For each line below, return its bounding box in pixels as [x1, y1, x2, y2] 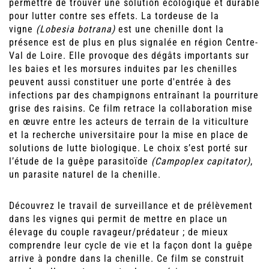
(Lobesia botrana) [36, 23, 115, 35]
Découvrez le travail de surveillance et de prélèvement [9, 200, 253, 212]
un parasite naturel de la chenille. [9, 169, 161, 181]
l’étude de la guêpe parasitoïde [9, 156, 151, 168]
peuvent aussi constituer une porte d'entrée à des [9, 76, 231, 88]
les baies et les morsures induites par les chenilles [9, 63, 237, 75]
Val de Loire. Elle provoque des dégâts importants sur [9, 50, 249, 62]
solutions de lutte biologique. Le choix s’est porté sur [9, 142, 248, 154]
